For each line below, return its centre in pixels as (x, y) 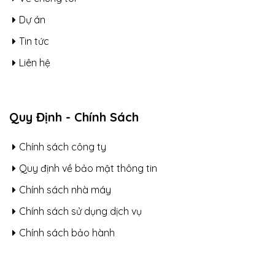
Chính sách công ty (63, 147)
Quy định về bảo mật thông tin (88, 168)
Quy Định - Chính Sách (74, 117)
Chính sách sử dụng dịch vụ (80, 211)
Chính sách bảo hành (67, 233)
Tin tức (34, 41)
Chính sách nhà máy (65, 190)
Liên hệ (35, 63)
